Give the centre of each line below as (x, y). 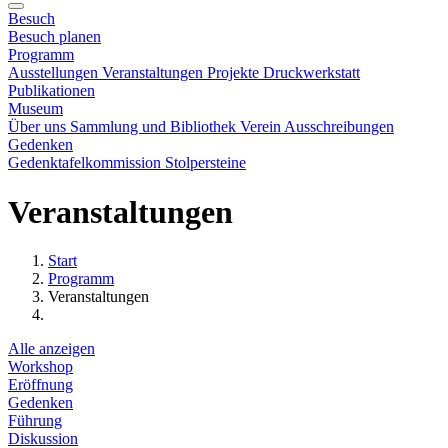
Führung (35, 421)
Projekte (235, 73)
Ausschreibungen (339, 127)
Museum (35, 109)
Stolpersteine (205, 163)
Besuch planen (54, 37)
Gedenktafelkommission (86, 163)
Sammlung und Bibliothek (155, 127)
